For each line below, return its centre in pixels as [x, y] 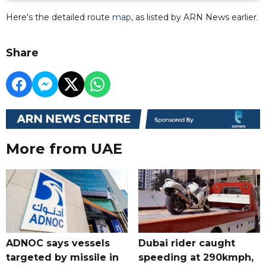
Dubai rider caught [186, 243]
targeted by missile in [62, 258]
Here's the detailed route [59, 17]
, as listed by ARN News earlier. [195, 17]
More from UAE [64, 149]
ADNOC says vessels [58, 243]
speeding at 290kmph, [196, 258]
